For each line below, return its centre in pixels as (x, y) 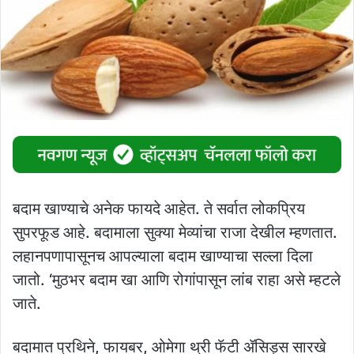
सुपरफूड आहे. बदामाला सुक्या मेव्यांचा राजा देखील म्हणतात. (175, 232)
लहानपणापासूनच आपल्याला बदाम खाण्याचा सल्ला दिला (163, 256)
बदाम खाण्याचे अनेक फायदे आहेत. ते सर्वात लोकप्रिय (159, 208)
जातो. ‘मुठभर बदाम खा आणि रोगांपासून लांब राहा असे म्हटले (177, 279)
